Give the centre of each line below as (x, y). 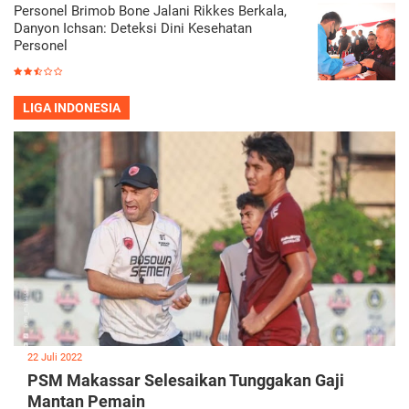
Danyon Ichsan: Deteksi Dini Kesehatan (133, 28)
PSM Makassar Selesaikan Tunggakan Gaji (186, 381)
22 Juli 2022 (55, 358)
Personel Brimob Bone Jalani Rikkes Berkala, (150, 10)
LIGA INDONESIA (72, 107)
